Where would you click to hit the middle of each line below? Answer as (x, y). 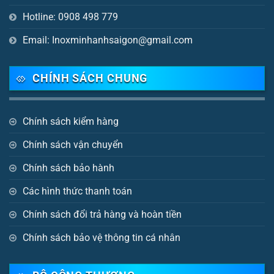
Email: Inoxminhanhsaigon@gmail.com (108, 40)
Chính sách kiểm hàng (71, 121)
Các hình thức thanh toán (77, 191)
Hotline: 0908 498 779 (70, 17)
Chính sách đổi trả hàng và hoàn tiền (102, 214)
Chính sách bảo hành (68, 168)
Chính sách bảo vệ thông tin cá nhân (102, 237)
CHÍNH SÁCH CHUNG (90, 78)
